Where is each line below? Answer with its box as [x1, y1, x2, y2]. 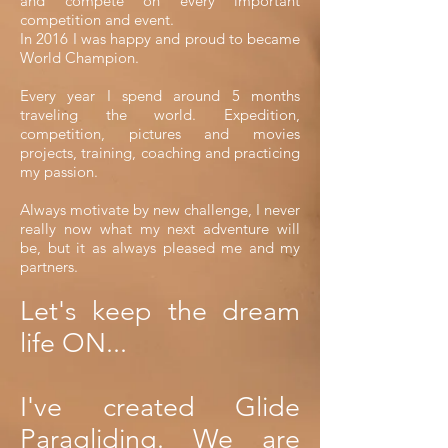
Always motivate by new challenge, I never [20, 200, 300, 219]
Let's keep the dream [20, 295, 300, 327]
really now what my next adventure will [20, 219, 300, 238]
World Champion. [20, 48, 139, 67]
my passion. [20, 162, 98, 181]
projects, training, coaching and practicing [20, 143, 300, 162]
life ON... [20, 327, 127, 359]
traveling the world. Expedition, [20, 105, 300, 124]
